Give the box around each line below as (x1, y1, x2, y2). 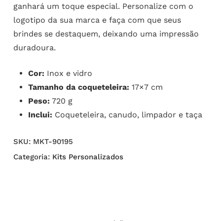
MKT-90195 (33, 137, 73, 147)
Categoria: (13, 152, 52, 162)
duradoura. (13, 43, 56, 53)
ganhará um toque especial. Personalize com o (13, 1, 193, 11)
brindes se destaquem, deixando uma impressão (13, 29, 199, 39)
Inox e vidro (44, 69, 92, 78)
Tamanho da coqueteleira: (28, 82, 129, 92)
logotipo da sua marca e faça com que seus (13, 15, 181, 25)
